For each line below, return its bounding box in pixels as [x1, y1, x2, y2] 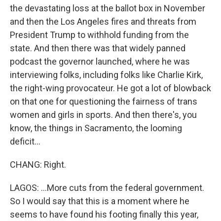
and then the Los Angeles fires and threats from [10, 16, 196, 27]
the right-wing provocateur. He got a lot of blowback [10, 83, 211, 93]
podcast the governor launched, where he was [10, 56, 190, 67]
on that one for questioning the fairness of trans [10, 96, 197, 107]
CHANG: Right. [10, 159, 66, 170]
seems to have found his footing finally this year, [10, 209, 198, 220]
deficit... [10, 136, 40, 147]
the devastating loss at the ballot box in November [10, 3, 205, 13]
